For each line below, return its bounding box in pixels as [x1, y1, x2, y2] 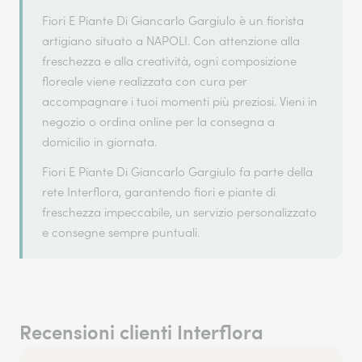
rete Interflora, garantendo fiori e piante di [42, 184, 276, 200]
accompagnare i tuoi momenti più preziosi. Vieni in [42, 94, 318, 109]
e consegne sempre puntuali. [42, 225, 200, 240]
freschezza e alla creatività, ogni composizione [42, 53, 297, 69]
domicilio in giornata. [42, 134, 157, 149]
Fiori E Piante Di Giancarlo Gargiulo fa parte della [42, 164, 313, 179]
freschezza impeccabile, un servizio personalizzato [42, 204, 317, 220]
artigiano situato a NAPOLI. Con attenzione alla [42, 33, 300, 48]
